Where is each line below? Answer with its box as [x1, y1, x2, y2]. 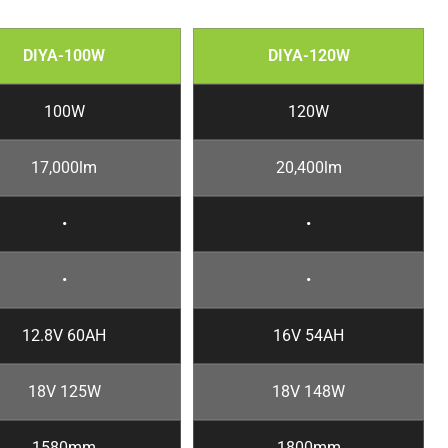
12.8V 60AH [22, 326, 106, 346]
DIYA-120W [267, 46, 350, 66]
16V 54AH [273, 326, 344, 346]
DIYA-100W [23, 46, 105, 66]
